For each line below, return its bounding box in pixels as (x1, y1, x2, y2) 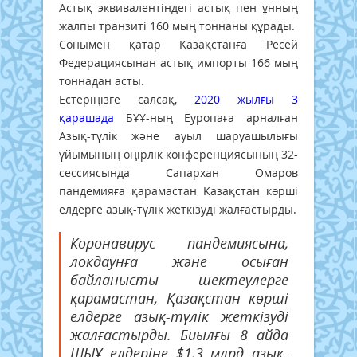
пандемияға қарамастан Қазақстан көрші (59, 182, 298, 198)
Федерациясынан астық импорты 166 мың (59, 54, 298, 70)
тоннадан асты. (59, 73, 147, 88)
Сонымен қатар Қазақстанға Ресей (59, 36, 298, 52)
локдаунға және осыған (70, 252, 288, 271)
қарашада (59, 109, 114, 125)
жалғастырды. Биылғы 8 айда (70, 325, 288, 344)
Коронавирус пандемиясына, (70, 233, 288, 253)
